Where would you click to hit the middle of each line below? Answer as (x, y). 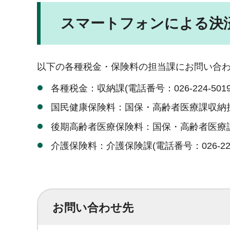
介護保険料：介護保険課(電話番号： (126, 146)
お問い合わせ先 (93, 208)
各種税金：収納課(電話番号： (112, 88)
